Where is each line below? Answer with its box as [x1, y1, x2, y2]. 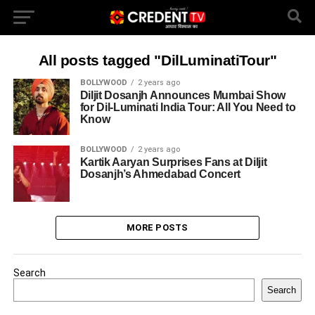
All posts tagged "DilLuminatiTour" [38, 52, 277, 68]
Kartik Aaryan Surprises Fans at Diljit [79, 156, 267, 168]
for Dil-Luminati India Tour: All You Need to [79, 101, 296, 113]
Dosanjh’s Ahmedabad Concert [79, 168, 241, 180]
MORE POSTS [127, 222, 188, 233]
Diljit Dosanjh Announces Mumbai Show [79, 89, 286, 101]
